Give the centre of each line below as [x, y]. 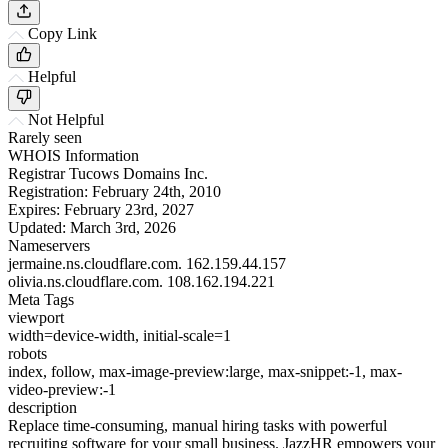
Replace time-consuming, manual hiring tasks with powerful [197, 425]
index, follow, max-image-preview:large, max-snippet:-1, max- [205, 371]
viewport [36, 317]
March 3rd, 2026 [123, 227]
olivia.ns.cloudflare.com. [85, 281]
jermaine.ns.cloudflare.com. [95, 263]
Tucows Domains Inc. [138, 173]
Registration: [48, 191]
